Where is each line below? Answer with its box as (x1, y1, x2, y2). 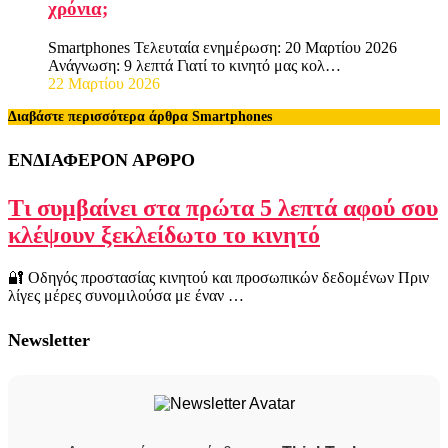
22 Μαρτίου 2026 (48, 74, 160, 92)
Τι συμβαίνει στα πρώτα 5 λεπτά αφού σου (8, 194, 438, 221)
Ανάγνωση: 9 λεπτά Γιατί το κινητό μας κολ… (48, 56, 341, 74)
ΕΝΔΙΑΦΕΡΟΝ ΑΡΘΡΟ (8, 149, 195, 170)
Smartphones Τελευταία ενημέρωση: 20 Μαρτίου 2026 (48, 38, 397, 56)
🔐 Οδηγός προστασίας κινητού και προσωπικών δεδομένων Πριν (8, 268, 429, 286)
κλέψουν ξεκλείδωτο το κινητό (8, 221, 320, 248)
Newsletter (8, 329, 90, 350)
